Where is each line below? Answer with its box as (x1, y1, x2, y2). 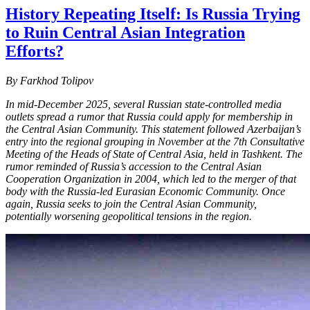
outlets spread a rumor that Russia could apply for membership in (6, 110, 293, 122)
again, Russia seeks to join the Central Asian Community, (6, 197, 257, 210)
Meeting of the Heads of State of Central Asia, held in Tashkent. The (6, 147, 302, 160)
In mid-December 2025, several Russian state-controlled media (6, 98, 282, 110)
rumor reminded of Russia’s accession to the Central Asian (6, 160, 262, 172)
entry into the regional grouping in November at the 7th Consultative (6, 135, 304, 147)
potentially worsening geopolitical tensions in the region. (6, 210, 252, 222)
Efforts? (6, 42, 64, 60)
